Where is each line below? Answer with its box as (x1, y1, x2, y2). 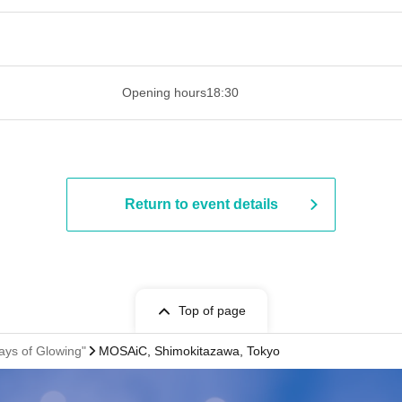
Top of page (178, 303, 246, 318)
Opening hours (122, 85, 206, 100)
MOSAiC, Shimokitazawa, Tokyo (99, 344, 280, 358)
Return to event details (124, 197, 278, 212)
